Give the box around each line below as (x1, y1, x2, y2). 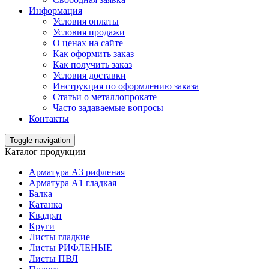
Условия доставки (53, 70, 126, 80)
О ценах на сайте (53, 38, 123, 48)
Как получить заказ (53, 59, 132, 70)
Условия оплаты (53, 16, 119, 26)
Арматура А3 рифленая (29, 167, 125, 177)
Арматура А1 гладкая (29, 178, 116, 188)
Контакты (29, 113, 69, 124)
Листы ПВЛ (29, 253, 78, 264)
